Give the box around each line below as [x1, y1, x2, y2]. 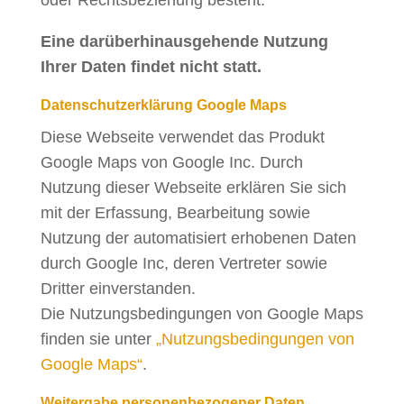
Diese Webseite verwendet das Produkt [40, 128, 325, 146]
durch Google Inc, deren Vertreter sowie [40, 254, 327, 272]
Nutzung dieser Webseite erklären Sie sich [40, 179, 346, 197]
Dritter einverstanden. [40, 280, 196, 298]
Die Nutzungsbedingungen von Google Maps [40, 305, 363, 323]
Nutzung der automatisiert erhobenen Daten [40, 229, 356, 247]
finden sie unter [40, 330, 156, 348]
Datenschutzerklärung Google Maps [40, 97, 287, 113]
